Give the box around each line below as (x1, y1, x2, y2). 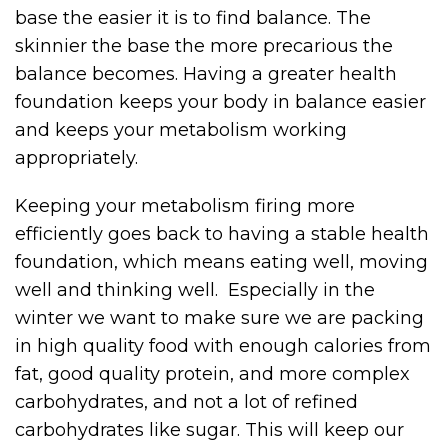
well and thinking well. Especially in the (15, 279, 375, 302)
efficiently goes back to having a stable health (15, 223, 429, 246)
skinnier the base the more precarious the (15, 35, 393, 58)
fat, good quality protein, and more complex (15, 363, 410, 386)
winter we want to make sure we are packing (15, 307, 424, 330)
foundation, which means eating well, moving (15, 251, 428, 274)
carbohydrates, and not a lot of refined (15, 391, 358, 414)
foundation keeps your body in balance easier (15, 91, 426, 114)
